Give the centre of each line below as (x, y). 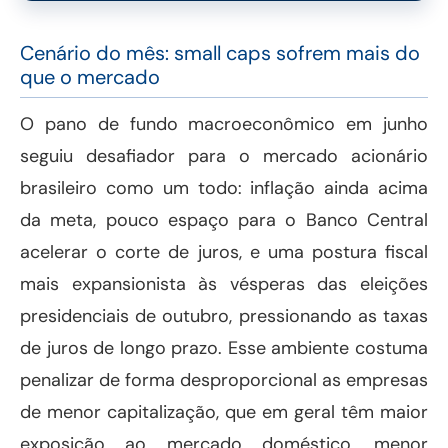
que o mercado (90, 77)
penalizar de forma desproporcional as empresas (224, 380)
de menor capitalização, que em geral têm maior (224, 412)
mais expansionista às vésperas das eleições (224, 284)
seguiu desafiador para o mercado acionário (224, 156)
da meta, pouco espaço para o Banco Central (224, 220)
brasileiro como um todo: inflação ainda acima (224, 188)
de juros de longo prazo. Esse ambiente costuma (224, 348)
